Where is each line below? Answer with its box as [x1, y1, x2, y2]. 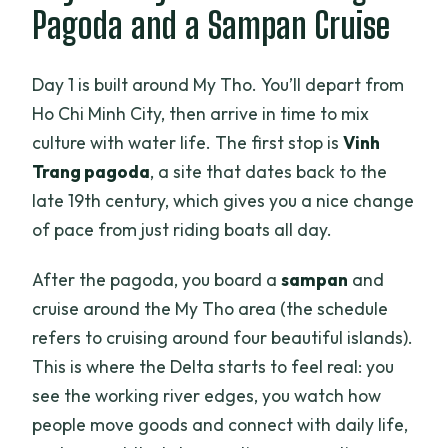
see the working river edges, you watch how [32, 383, 382, 407]
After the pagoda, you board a [32, 267, 282, 291]
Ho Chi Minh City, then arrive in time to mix [32, 101, 370, 125]
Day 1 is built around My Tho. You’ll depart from [32, 72, 405, 96]
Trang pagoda [32, 159, 151, 183]
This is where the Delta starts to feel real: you [32, 354, 395, 378]
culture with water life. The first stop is [32, 130, 344, 154]
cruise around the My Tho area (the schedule [32, 296, 389, 320]
